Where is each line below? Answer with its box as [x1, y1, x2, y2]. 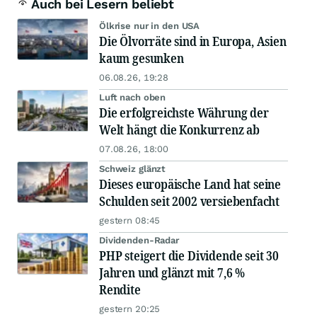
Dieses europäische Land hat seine [99, 175, 282, 192]
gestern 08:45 [99, 215, 161, 226]
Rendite [99, 281, 141, 298]
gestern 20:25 [99, 304, 161, 314]
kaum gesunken [99, 50, 184, 67]
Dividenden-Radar [99, 235, 179, 246]
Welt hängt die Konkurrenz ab [99, 121, 260, 138]
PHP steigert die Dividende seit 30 [99, 247, 279, 264]
